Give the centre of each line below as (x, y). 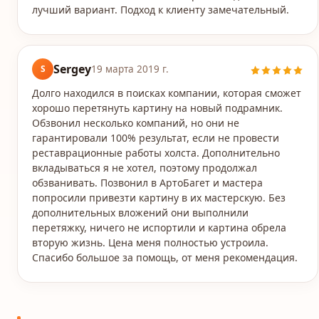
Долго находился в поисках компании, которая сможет (167, 93)
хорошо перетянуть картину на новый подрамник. (157, 108)
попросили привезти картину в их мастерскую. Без (159, 198)
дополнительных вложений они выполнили (140, 213)
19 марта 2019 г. (130, 69)
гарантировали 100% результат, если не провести (156, 138)
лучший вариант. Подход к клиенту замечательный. (161, 10)
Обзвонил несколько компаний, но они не (136, 123)
